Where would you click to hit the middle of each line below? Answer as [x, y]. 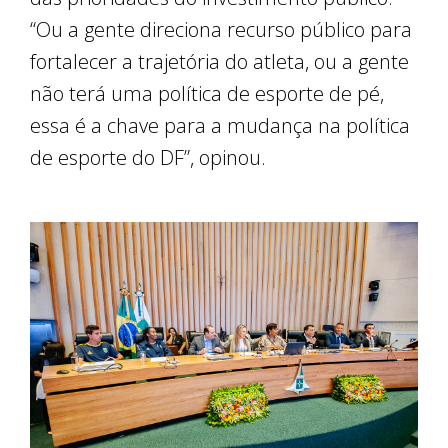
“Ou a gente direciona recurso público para [221, 29]
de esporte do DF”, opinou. [148, 157]
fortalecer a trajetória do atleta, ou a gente [219, 61]
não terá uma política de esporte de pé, [207, 93]
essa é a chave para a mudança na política [220, 125]
